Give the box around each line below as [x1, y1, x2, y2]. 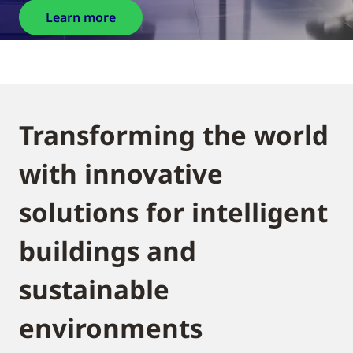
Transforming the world [19, 117, 329, 153]
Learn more [46, 9, 116, 26]
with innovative [19, 156, 223, 191]
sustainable [19, 272, 169, 307]
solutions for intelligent [19, 195, 328, 230]
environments [19, 310, 203, 346]
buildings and [19, 233, 196, 269]
